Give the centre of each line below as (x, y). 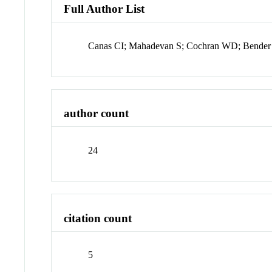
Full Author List (104, 8)
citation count (98, 218)
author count (97, 114)
